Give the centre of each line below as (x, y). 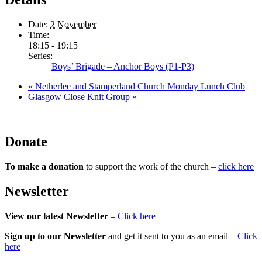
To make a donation (44, 167)
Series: (40, 56)
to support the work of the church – (151, 167)
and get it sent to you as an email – (172, 236)
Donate (26, 142)
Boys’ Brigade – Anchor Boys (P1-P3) (123, 67)
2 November (73, 25)
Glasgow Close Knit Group (80, 97)
